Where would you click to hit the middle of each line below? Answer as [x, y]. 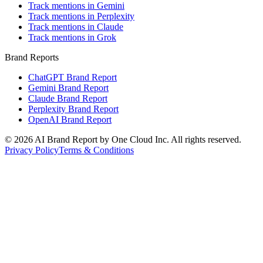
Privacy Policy [32, 150]
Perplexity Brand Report [73, 109]
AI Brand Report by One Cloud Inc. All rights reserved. [137, 139]
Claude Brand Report [68, 98]
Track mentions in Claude [76, 26]
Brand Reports [32, 57]
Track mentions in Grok [72, 37]
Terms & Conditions [96, 150]
